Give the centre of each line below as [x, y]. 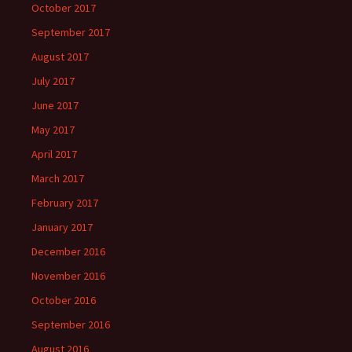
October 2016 [64, 300]
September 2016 [71, 324]
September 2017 [71, 32]
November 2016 [68, 276]
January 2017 [62, 227]
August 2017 [60, 57]
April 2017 [54, 154]
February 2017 [65, 203]
